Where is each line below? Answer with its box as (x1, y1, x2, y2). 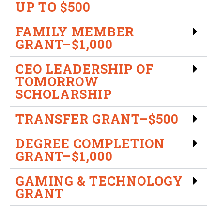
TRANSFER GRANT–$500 (15, 110, 179, 127)
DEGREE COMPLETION (15, 135, 165, 152)
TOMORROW (15, 73, 99, 90)
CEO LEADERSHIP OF (15, 60, 154, 77)
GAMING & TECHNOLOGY (15, 172, 183, 189)
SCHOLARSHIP (15, 85, 112, 102)
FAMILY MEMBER (15, 23, 134, 40)
